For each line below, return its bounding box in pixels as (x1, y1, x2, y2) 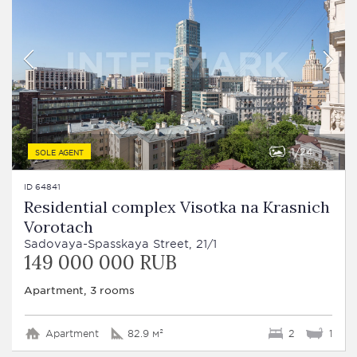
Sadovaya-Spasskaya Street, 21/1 (24, 236, 217, 250)
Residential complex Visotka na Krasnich (24, 196, 330, 217)
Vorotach (24, 216, 93, 237)
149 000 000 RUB (24, 249, 177, 275)
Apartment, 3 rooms (24, 282, 135, 296)
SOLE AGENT (35, 146, 84, 157)
